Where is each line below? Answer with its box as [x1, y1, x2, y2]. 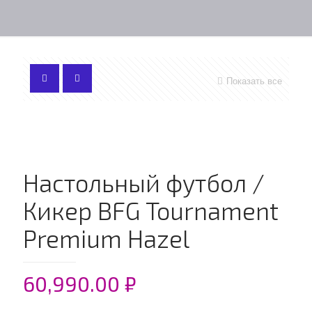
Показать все [226, 76, 282, 86]
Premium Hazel [23, 224, 189, 253]
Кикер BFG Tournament [23, 196, 279, 225]
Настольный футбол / [23, 168, 265, 197]
